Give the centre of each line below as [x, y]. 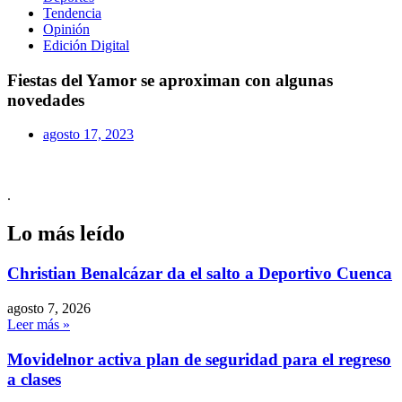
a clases [34, 379]
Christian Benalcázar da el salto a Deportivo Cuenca [200, 274]
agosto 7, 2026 [49, 308]
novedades [46, 100]
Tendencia [72, 13]
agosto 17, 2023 [88, 135]
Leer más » [39, 324]
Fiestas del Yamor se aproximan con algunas [170, 80]
